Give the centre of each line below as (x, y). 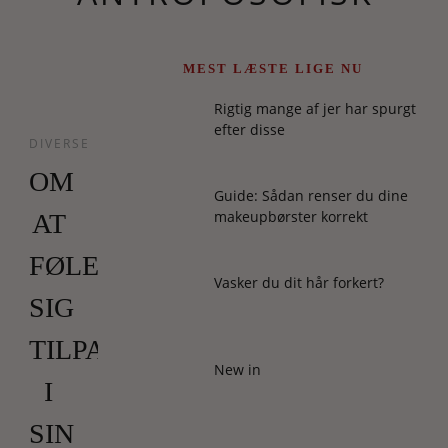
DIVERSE (59, 143)
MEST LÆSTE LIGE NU (273, 68)
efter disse (249, 129)
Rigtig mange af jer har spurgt (315, 108)
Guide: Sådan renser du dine (311, 195)
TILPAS (74, 349)
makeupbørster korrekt (291, 216)
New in (237, 369)
